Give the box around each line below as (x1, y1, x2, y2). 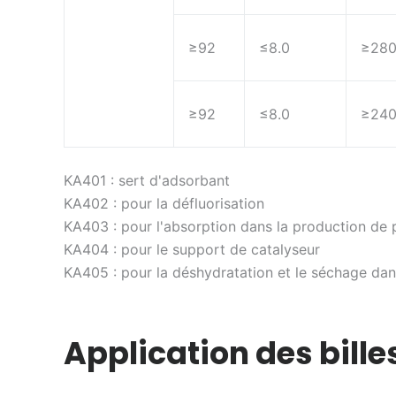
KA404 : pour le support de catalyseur (64, 240, 320, 259)
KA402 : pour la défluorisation (64, 194, 264, 213)
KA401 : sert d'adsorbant (64, 171, 230, 190)
